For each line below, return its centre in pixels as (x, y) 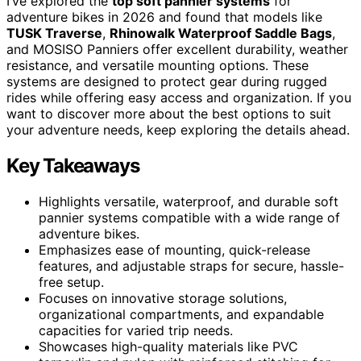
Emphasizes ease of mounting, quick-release (174, 249)
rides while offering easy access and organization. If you (179, 97)
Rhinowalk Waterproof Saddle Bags (221, 33)
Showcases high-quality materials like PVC (168, 346)
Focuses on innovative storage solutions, (163, 298)
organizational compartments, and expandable (181, 314)
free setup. (71, 282)
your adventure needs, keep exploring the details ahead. (178, 129)
